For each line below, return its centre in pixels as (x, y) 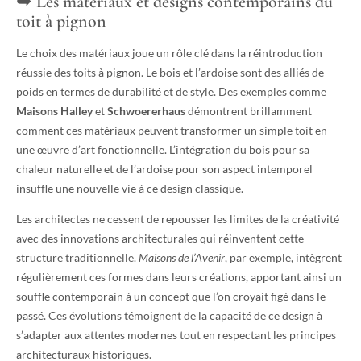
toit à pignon (61, 21)
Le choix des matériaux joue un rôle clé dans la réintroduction (169, 52)
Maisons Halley (54, 110)
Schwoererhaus (146, 110)
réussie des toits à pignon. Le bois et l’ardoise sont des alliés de (170, 72)
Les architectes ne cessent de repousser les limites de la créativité (178, 219)
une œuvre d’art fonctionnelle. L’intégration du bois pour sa (163, 149)
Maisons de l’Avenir (182, 258)
